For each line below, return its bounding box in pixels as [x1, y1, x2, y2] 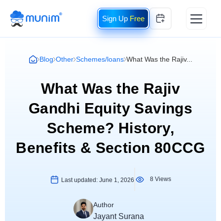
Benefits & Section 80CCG [16, 140, 205, 156]
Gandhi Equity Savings [28, 100, 193, 116]
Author [93, 201, 114, 209]
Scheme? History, [46, 120, 175, 136]
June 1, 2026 [99, 177, 134, 184]
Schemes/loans [75, 55, 124, 63]
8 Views [150, 176, 171, 183]
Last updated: [61, 177, 99, 184]
